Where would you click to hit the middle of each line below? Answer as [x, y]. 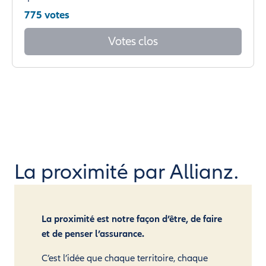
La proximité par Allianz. [126, 172]
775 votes [47, 15]
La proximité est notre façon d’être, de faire [132, 219]
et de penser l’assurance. [93, 234]
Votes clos [133, 41]
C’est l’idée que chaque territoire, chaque [125, 258]
